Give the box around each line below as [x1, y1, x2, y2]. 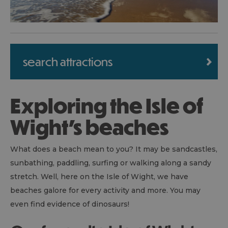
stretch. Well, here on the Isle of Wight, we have [10, 172, 188, 181]
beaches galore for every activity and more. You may [10, 185, 201, 195]
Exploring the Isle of [10, 92, 21, 118]
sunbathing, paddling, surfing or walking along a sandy [10, 158, 211, 167]
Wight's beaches [10, 113, 169, 139]
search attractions [23, 53, 112, 69]
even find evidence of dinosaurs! [10, 199, 129, 209]
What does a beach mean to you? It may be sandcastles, [10, 144, 217, 154]
